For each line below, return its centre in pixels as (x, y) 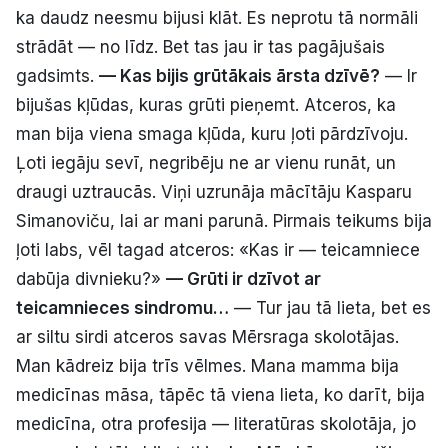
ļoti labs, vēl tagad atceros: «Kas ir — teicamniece (218, 249)
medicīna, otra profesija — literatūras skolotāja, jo (216, 423)
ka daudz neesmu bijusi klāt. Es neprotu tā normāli (217, 17)
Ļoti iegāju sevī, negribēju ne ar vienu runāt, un (206, 162)
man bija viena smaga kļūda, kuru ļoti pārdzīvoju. (212, 133)
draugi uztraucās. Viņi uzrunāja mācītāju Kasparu (214, 191)
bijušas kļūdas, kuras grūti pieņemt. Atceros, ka (206, 104)
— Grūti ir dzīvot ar (243, 278)
